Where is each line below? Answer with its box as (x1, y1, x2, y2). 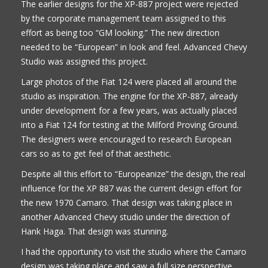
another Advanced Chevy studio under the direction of (21, 211, 230, 223)
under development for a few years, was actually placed (21, 104, 237, 116)
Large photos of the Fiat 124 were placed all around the (21, 75, 237, 87)
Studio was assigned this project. (21, 55, 148, 67)
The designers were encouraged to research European (21, 133, 232, 145)
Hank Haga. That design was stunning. (21, 225, 168, 237)
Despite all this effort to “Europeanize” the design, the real (21, 167, 245, 179)
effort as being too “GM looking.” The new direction (21, 26, 220, 38)
